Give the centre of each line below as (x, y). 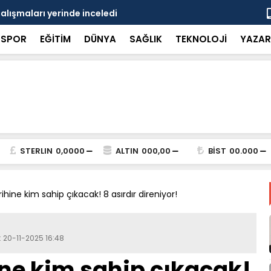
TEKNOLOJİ (201, 39)
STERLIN (36, 151)
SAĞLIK (145, 39)
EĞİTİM (55, 39)
